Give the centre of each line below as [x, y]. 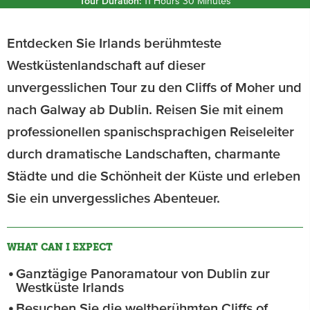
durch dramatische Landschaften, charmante [144, 154]
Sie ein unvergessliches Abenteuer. [113, 199]
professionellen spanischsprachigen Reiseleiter [151, 132]
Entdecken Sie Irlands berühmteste [114, 44]
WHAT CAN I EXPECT [60, 247]
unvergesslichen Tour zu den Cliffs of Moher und [154, 88]
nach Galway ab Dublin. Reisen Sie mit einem [145, 110]
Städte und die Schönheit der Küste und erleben [154, 176]
